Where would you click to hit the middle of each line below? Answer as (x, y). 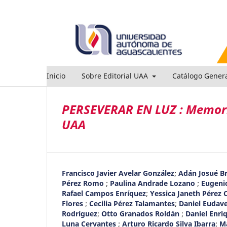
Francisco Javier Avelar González (118, 173)
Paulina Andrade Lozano (154, 183)
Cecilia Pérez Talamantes (132, 203)
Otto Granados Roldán (141, 213)
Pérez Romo (84, 183)
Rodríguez (80, 213)
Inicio (56, 75)
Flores (73, 203)
